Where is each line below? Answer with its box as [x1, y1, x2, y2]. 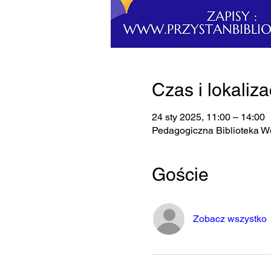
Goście [151, 164, 209, 185]
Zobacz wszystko [192, 213, 267, 224]
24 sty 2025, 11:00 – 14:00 [151, 111, 265, 123]
